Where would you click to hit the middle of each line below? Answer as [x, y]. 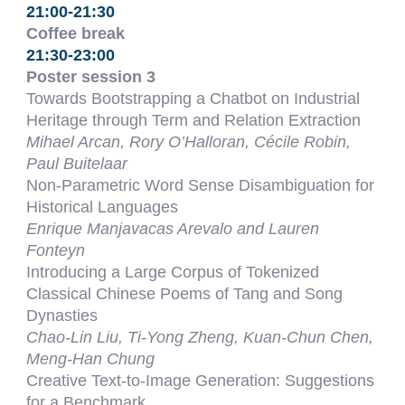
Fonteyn [56, 250]
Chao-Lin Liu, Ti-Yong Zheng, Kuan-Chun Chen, [200, 337]
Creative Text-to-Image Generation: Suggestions [201, 381]
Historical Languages [103, 207]
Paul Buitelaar [77, 164]
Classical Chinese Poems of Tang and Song [185, 294]
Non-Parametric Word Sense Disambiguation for [201, 185]
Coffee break [76, 33]
